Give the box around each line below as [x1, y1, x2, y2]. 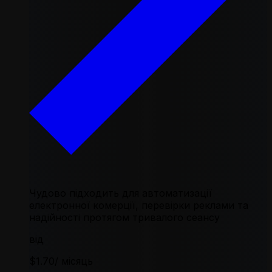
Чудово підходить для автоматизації [29, 186, 212, 199]
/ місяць [55, 254, 93, 267]
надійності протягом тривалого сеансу [29, 211, 220, 223]
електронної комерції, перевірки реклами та [29, 199, 248, 211]
